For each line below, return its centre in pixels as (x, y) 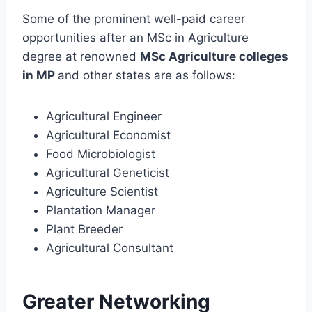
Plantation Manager (101, 211)
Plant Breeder (84, 229)
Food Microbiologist (101, 154)
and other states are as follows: (147, 76)
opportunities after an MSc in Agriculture (135, 38)
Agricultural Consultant (110, 248)
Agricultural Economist (108, 135)
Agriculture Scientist (102, 192)
